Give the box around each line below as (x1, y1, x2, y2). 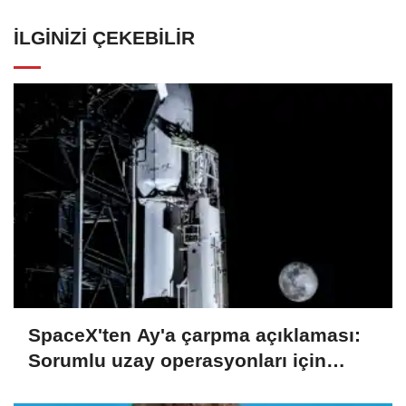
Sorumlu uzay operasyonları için (28, 349, 326, 371)
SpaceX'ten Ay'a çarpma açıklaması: (28, 324, 361, 345)
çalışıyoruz (28, 374, 129, 396)
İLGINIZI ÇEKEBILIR (14, 26, 195, 48)
